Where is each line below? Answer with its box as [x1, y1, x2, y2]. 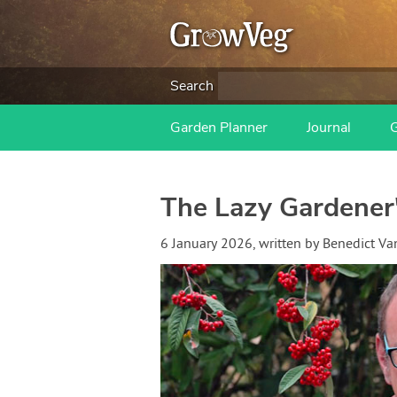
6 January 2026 [160, 236, 253, 253]
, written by [252, 236, 323, 253]
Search [170, 76, 214, 96]
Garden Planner [170, 118, 268, 137]
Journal [307, 118, 351, 137]
